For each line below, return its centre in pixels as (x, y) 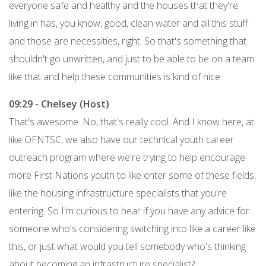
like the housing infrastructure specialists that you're (118, 193)
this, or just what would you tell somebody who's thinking (127, 246)
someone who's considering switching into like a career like (132, 228)
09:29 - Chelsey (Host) (59, 104)
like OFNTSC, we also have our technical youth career (121, 139)
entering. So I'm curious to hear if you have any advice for (129, 210)
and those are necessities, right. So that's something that (128, 41)
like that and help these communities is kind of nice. (115, 76)
